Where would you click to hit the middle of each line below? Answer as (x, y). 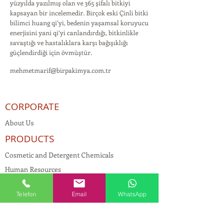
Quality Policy (26, 198)
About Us (19, 123)
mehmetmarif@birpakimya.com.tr (60, 70)
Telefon (27, 194)
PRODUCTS (29, 139)
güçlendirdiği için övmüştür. (51, 52)
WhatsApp (132, 194)
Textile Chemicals (32, 212)
